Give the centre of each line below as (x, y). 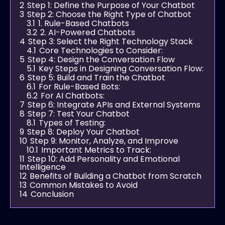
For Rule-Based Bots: (79, 86)
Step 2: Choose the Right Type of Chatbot (109, 14)
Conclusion (52, 194)
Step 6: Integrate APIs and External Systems (114, 104)
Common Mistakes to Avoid (84, 185)
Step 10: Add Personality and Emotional (104, 159)
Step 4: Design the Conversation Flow (101, 59)
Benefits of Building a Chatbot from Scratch (116, 176)
